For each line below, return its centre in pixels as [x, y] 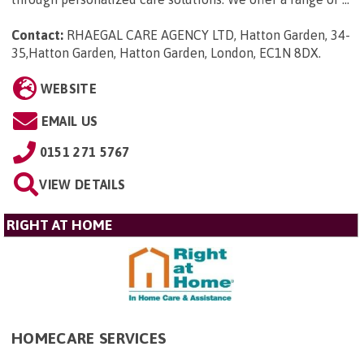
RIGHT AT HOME [60, 225]
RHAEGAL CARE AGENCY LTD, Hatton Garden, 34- [208, 35]
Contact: [37, 35]
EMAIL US [69, 121]
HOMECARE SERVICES [89, 338]
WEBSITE [68, 89]
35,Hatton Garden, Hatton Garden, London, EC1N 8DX [165, 53]
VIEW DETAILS [82, 185]
